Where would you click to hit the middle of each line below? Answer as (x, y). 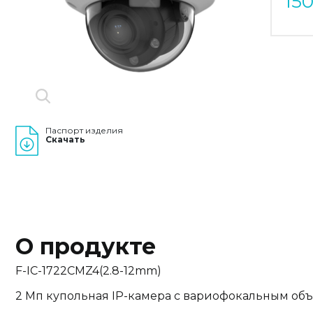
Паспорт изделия (84, 130)
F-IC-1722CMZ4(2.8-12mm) (88, 271)
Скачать (65, 139)
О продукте (86, 246)
